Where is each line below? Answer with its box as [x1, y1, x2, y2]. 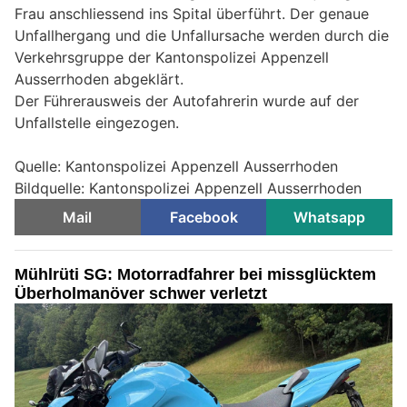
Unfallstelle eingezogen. [15, 114, 179, 133]
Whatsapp [293, 208, 366, 227]
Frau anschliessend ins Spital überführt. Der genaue [15, 5, 369, 24]
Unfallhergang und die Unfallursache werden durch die [15, 26, 389, 45]
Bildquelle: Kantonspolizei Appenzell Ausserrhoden [15, 179, 362, 198]
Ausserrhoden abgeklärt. [15, 70, 184, 89]
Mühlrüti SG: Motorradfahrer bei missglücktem [15, 265, 376, 284]
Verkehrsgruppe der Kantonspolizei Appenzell [15, 48, 329, 67]
